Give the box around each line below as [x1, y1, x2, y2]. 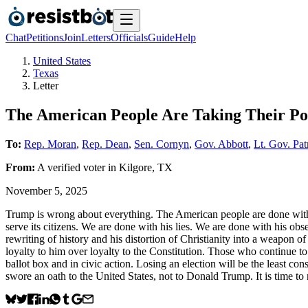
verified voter [47, 161, 105, 173]
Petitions [26, 32, 63, 43]
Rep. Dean [82, 137, 129, 150]
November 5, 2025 [5, 184, 87, 197]
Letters [81, 32, 111, 43]
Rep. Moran [24, 137, 76, 150]
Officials [111, 32, 148, 43]
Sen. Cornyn [134, 137, 189, 150]
